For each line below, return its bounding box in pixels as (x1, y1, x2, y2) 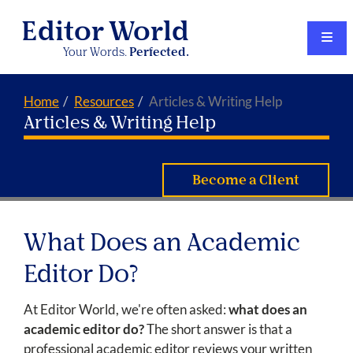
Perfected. (129, 47, 190, 58)
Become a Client (192, 175, 300, 188)
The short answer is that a (144, 321, 292, 338)
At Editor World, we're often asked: (24, 301, 229, 318)
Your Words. (63, 47, 130, 58)
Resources (74, 93, 134, 110)
